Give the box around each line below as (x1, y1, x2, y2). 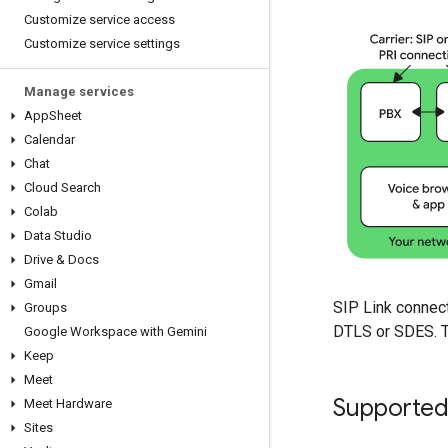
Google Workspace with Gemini (24, 324, 207, 339)
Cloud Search (24, 180, 101, 195)
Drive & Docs (24, 252, 99, 267)
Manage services (24, 84, 134, 99)
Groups (24, 300, 67, 315)
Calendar (24, 132, 75, 147)
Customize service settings (24, 36, 180, 51)
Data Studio (24, 228, 92, 243)
